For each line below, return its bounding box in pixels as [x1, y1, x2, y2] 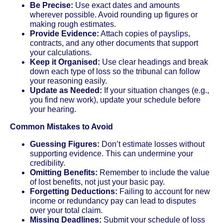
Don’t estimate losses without [100, 139, 205, 148]
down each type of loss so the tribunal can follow [30, 67, 200, 76]
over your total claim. [30, 206, 103, 215]
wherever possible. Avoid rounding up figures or [30, 10, 198, 19]
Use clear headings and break [100, 57, 208, 66]
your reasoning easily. [30, 76, 107, 85]
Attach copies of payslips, [99, 29, 190, 38]
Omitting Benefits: [30, 168, 98, 177]
